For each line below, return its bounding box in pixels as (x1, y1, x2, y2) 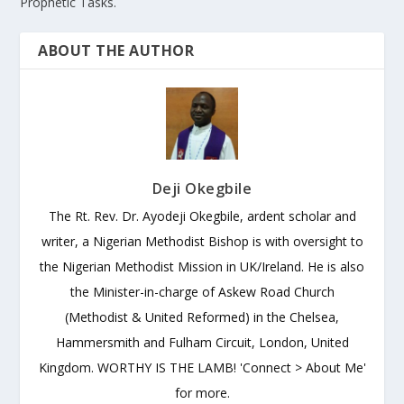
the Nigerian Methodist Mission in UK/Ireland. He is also (40, 257, 364, 275)
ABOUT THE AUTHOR (38, 40, 195, 60)
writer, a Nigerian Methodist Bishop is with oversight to (41, 232, 363, 250)
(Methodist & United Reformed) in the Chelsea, (65, 308, 339, 326)
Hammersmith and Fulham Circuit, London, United (55, 333, 349, 351)
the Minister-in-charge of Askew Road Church (69, 282, 335, 300)
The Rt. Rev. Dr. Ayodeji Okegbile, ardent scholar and (48, 207, 356, 225)
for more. (174, 383, 230, 401)
